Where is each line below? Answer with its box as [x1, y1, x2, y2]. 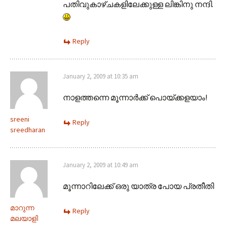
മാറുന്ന [10, 203, 34, 212]
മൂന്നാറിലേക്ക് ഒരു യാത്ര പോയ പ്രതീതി [63, 180, 214, 191]
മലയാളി [10, 213, 38, 223]
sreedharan [10, 125, 45, 134]
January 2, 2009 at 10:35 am [63, 71, 138, 81]
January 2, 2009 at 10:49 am [63, 160, 138, 169]
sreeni [10, 114, 29, 124]
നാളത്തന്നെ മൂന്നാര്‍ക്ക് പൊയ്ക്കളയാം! [63, 92, 207, 102]
